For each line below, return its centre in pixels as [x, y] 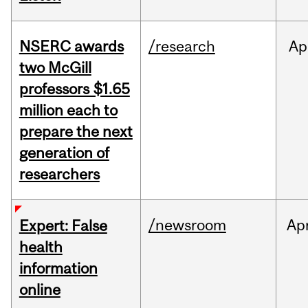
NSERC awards [71, 46]
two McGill [55, 68]
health [41, 247]
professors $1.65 [74, 89]
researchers [59, 174]
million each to [68, 110]
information [58, 268]
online [40, 290]
